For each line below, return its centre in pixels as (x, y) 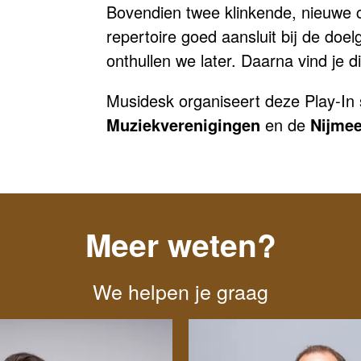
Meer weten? (180, 244)
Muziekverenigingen (183, 124)
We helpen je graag (180, 291)
